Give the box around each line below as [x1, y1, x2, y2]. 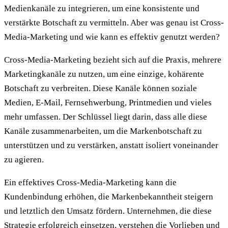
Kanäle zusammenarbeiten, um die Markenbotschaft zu [4, 126, 202, 136]
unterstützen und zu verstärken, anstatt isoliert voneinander [4, 140, 218, 150]
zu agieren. [4, 154, 44, 164]
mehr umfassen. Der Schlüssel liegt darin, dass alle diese [4, 111, 207, 122]
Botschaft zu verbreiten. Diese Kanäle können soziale [4, 83, 197, 93]
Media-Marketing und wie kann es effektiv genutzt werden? [4, 32, 220, 42]
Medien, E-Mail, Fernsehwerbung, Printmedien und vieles [4, 97, 212, 107]
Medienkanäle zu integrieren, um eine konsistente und [4, 3, 199, 13]
